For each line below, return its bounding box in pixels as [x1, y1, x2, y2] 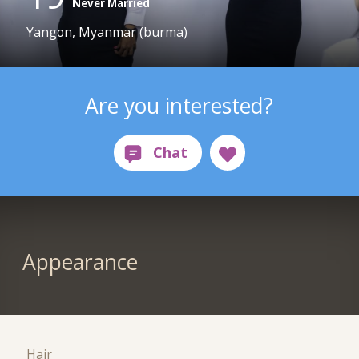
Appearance [22, 248, 138, 277]
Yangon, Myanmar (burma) [26, 23, 188, 42]
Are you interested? [85, 91, 274, 120]
